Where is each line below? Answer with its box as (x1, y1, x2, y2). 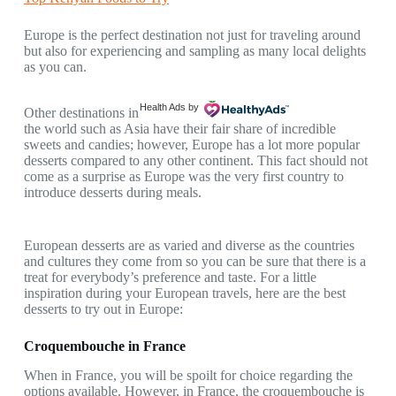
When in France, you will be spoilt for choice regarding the (23, 368, 353, 384)
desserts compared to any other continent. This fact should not (23, 153, 368, 169)
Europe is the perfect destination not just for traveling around (23, 27, 361, 43)
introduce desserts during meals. (23, 185, 202, 201)
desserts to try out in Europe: (23, 301, 183, 317)
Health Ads (139, 102, 186, 113)
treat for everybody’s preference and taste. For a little (23, 270, 316, 286)
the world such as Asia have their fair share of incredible (23, 121, 336, 137)
